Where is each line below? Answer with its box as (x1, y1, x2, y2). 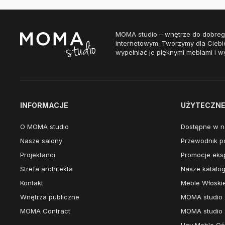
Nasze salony (20, 137, 62, 145)
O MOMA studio (20, 123, 69, 131)
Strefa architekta (20, 165, 73, 173)
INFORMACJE (20, 101, 68, 109)
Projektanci (20, 151, 55, 159)
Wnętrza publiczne (20, 193, 79, 201)
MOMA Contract (20, 207, 70, 215)
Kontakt (20, 179, 43, 187)
